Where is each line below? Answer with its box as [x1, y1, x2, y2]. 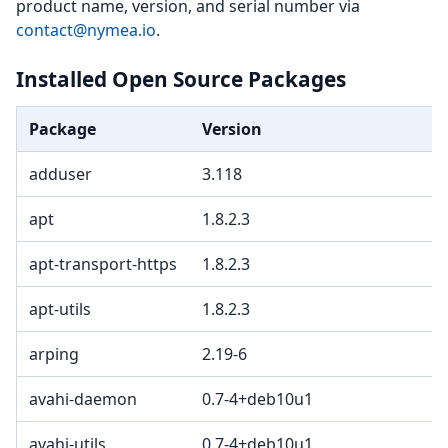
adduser [29, 163, 92, 186]
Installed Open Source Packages [16, 64, 346, 93]
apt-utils [29, 298, 91, 321]
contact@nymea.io [16, 18, 156, 41]
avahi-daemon [29, 388, 137, 411]
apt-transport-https [29, 253, 177, 276]
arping [29, 343, 79, 366]
